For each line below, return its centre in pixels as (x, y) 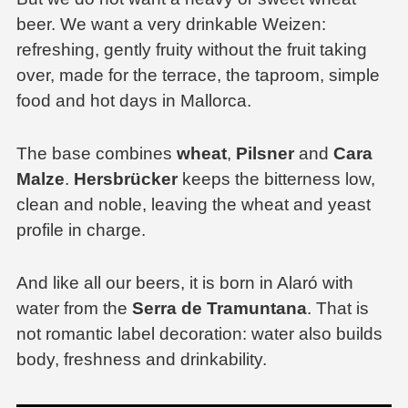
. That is (338, 309)
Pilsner (265, 154)
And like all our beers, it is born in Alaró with (185, 283)
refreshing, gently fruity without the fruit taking (192, 50)
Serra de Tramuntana (219, 309)
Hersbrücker (126, 179)
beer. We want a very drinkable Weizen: (171, 25)
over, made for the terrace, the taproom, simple (198, 76)
